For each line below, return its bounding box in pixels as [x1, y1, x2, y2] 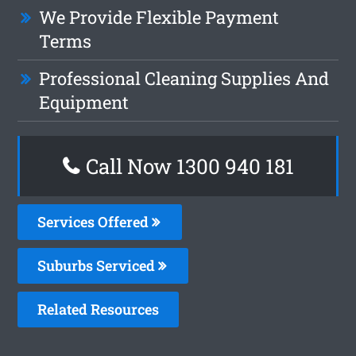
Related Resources [37, 299, 160, 319]
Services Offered [37, 211, 153, 231]
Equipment [39, 90, 130, 114]
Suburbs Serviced [37, 255, 159, 275]
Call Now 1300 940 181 [80, 152, 294, 180]
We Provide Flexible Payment [39, 5, 280, 29]
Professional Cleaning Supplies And [39, 66, 330, 90]
